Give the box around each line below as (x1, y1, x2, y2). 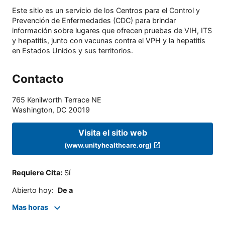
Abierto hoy (12, 185, 52, 194)
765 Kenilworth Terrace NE (12, 95, 101, 104)
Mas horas (12, 203, 48, 212)
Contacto (12, 72, 64, 86)
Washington (12, 105, 52, 115)
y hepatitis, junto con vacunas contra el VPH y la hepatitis (12, 36, 205, 45)
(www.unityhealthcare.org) (64, 141, 152, 149)
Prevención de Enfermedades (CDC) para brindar (12, 16, 176, 25)
